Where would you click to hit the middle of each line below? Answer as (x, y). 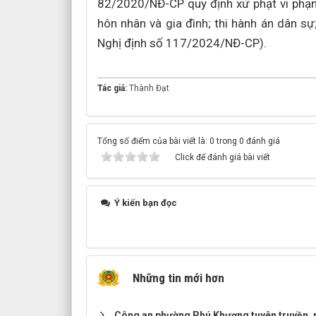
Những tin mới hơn (178, 278)
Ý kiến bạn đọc (144, 203)
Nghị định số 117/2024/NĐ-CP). (182, 43)
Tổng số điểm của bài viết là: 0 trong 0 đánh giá (188, 141)
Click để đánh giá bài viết (222, 157)
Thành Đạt (149, 88)
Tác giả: (113, 88)
